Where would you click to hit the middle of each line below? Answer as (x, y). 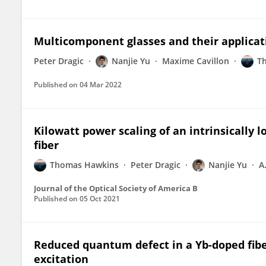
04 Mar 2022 (101, 85)
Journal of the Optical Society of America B (116, 188)
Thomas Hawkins (84, 165)
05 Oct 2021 (100, 199)
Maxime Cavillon (196, 61)
